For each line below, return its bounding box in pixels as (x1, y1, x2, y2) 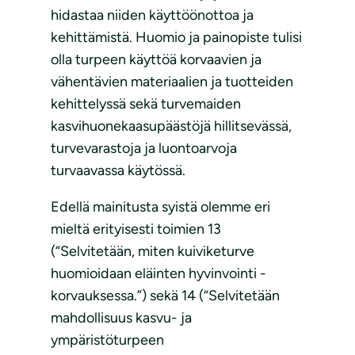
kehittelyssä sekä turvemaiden (51, 95, 241, 113)
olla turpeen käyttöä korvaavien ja (51, 51, 261, 69)
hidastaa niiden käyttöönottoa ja (51, 6, 254, 25)
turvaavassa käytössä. (51, 162, 185, 180)
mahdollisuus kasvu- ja (51, 309, 192, 327)
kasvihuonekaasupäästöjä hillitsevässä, (51, 117, 292, 136)
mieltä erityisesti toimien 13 (51, 220, 221, 239)
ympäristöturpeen (51, 331, 164, 349)
